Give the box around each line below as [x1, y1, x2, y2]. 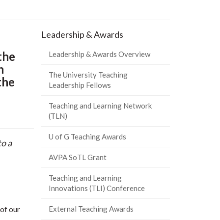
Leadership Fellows [48, 81, 111, 89]
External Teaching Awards [48, 204, 134, 213]
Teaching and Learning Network [48, 101, 152, 110]
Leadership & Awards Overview [48, 50, 150, 58]
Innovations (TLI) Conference [48, 184, 145, 192]
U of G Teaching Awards [48, 132, 126, 141]
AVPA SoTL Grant [48, 153, 107, 162]
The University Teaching [48, 70, 128, 79]
